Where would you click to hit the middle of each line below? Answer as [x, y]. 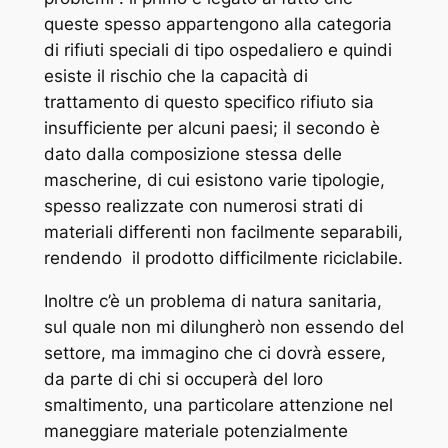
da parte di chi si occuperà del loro [183, 379]
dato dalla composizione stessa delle [192, 154]
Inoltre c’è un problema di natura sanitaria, [212, 301]
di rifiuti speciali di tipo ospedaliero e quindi [217, 50]
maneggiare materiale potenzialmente [195, 431]
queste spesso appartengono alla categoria [217, 24]
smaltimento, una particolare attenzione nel [218, 405]
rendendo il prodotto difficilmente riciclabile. [223, 258]
